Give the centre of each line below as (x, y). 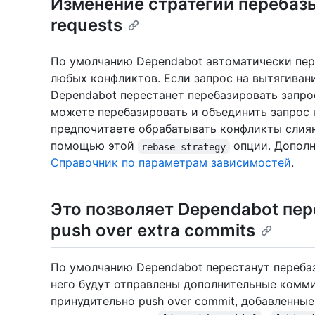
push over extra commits (153, 231)
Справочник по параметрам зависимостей (171, 163)
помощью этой (94, 146)
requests (86, 25)
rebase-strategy (184, 147)
